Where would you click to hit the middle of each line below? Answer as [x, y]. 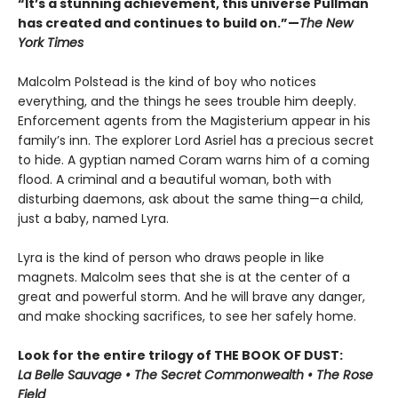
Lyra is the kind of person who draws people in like [171, 258]
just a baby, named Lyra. [93, 219]
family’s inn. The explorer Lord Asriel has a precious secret [196, 141]
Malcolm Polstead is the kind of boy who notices [167, 82]
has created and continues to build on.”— [159, 24]
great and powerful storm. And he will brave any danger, [191, 297]
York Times [51, 43]
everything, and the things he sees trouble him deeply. [187, 102]
